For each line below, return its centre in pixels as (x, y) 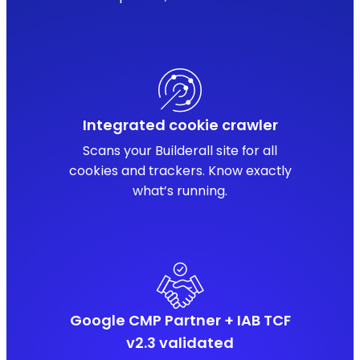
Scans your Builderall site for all (180, 151)
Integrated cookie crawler (180, 125)
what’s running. (180, 191)
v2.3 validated (180, 343)
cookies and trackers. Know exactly (180, 171)
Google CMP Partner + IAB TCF (180, 321)
